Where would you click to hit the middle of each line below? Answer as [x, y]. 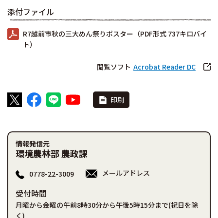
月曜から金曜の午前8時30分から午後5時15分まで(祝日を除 [107, 205]
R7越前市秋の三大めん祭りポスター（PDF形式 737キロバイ [115, 34]
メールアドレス [126, 173]
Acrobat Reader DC [164, 67]
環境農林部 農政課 [52, 154]
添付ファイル [31, 12]
